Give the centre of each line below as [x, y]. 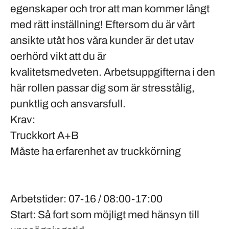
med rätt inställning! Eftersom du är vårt [102, 25]
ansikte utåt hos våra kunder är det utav [102, 40]
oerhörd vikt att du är [58, 56]
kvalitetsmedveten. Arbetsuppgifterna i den [113, 72]
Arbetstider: [38, 199]
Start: [23, 215]
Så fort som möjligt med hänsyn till [118, 215]
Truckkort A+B [44, 135]
